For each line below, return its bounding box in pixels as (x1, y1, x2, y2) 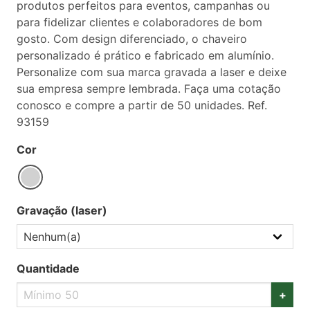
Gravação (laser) (17, 203, 107, 217)
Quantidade (17, 261, 80, 275)
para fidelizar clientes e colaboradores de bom (17, 15, 262, 29)
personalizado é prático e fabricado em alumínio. (17, 48, 274, 62)
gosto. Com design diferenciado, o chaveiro (17, 31, 247, 46)
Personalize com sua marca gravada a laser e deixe (17, 64, 286, 79)
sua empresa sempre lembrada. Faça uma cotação (17, 81, 281, 95)
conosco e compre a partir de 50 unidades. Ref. (17, 98, 267, 112)
